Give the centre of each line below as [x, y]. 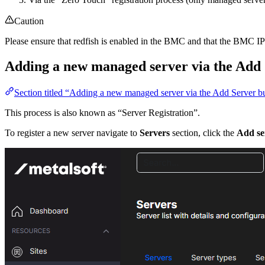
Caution [29, 21]
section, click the [203, 132]
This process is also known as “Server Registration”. [102, 112]
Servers [155, 132]
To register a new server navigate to [72, 132]
